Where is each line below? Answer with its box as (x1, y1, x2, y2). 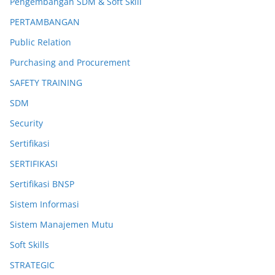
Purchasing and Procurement (10, 56, 130, 68)
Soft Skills (10, 239, 49, 250)
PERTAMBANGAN (10, 16, 80, 28)
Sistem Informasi (10, 198, 79, 210)
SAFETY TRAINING (10, 77, 82, 88)
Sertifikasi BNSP (10, 178, 74, 190)
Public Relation (10, 36, 71, 48)
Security (10, 117, 43, 129)
